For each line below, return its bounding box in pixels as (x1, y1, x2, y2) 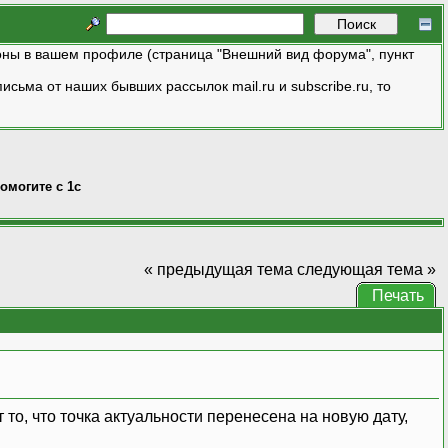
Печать (371, 286, 424, 304)
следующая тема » (296, 260, 436, 278)
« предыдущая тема (143, 260, 293, 278)
